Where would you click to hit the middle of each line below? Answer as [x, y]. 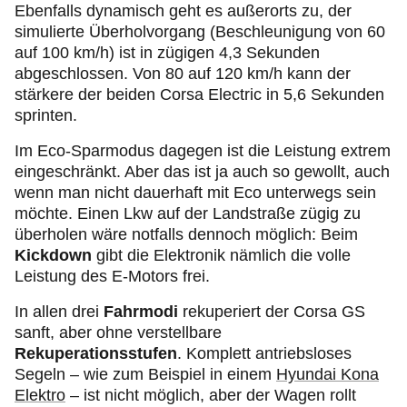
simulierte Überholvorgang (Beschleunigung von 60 [200, 32]
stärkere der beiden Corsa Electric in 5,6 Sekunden [199, 94]
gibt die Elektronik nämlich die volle [221, 255]
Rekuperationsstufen [96, 353]
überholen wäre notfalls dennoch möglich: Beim [186, 234]
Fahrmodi [141, 312]
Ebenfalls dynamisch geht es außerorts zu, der [183, 11]
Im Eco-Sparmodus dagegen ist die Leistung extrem [203, 151]
